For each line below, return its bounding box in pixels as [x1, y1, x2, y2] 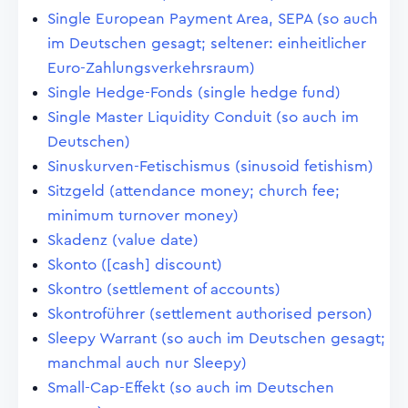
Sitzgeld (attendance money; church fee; [47, 183, 340, 199]
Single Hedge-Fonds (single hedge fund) [47, 85, 341, 100]
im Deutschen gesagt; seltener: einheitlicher [47, 36, 366, 51]
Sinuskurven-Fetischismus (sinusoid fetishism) [47, 158, 373, 174]
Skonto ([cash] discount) [47, 257, 222, 272]
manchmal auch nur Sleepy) [47, 355, 247, 371]
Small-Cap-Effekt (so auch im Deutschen [47, 380, 334, 395]
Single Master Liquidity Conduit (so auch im [47, 109, 359, 125]
